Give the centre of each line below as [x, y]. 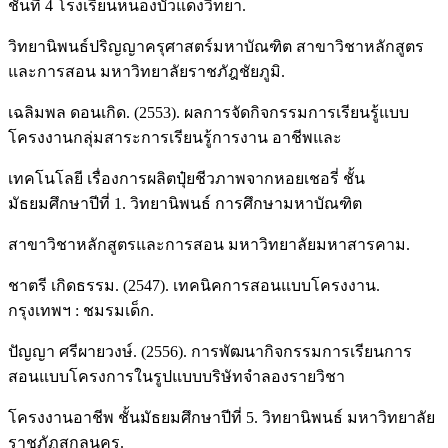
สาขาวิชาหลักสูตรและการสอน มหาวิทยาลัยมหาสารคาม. [209, 244]
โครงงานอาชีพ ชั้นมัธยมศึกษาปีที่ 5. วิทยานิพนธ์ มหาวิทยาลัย [221, 417]
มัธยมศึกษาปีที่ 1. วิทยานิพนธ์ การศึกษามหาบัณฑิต [185, 203]
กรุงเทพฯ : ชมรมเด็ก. [81, 310]
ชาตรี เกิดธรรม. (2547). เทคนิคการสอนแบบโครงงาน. [194, 285]
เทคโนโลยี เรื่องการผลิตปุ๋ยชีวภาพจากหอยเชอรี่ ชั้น [186, 178]
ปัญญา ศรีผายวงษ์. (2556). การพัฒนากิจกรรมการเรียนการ [210, 351]
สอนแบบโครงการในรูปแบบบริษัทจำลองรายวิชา [176, 376]
